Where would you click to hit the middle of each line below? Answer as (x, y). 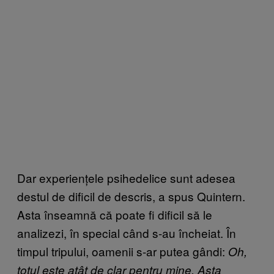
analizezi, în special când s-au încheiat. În (127, 233)
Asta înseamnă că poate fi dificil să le (115, 215)
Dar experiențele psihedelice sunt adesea (126, 178)
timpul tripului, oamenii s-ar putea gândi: (123, 251)
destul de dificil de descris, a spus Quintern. (131, 196)
